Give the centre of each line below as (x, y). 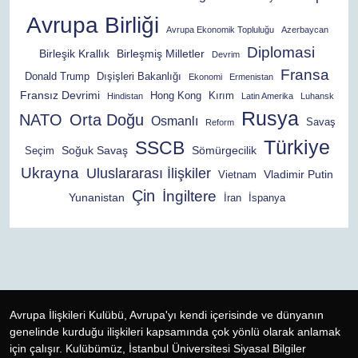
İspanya (267, 198)
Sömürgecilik (224, 150)
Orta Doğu (106, 120)
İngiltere (189, 196)
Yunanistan (97, 197)
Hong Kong (176, 96)
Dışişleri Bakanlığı (139, 77)
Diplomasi (281, 52)
